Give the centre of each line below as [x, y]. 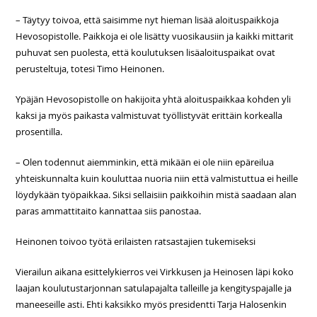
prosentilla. [39, 132]
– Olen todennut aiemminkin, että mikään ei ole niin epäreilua [145, 162]
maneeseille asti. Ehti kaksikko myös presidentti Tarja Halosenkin [151, 304]
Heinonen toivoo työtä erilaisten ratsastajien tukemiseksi [136, 241]
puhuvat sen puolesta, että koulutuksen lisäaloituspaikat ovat [146, 52]
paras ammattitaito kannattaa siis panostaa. [109, 211]
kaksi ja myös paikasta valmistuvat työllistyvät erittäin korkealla [149, 115]
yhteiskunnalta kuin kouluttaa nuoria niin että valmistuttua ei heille [157, 178]
